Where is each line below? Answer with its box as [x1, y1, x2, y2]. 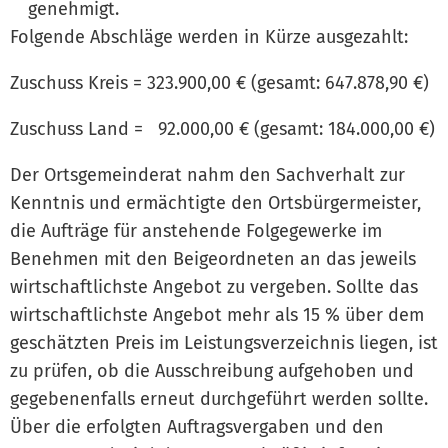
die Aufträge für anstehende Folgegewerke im [10, 219, 382, 242]
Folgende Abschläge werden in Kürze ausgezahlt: [10, 25, 408, 48]
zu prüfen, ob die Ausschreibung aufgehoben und [10, 359, 414, 382]
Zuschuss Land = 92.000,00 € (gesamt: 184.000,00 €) [10, 117, 435, 140]
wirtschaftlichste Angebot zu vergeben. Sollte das [10, 275, 418, 298]
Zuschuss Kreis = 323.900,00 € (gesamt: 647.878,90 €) [10, 71, 429, 94]
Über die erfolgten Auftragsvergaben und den [10, 415, 384, 438]
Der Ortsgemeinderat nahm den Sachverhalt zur [10, 163, 405, 186]
